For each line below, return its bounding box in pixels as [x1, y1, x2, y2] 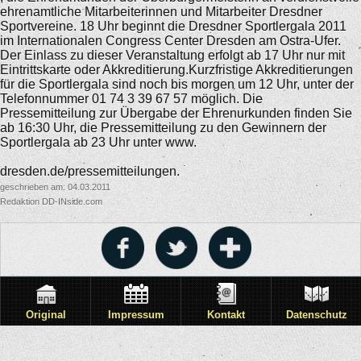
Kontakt [207, 309, 245, 321]
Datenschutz [285, 309, 347, 321]
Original [25, 309, 66, 321]
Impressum [107, 309, 164, 321]
